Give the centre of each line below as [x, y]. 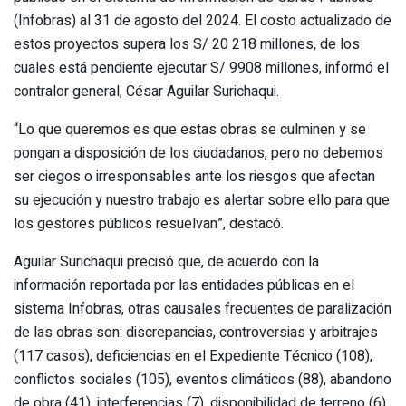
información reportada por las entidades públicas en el [184, 285]
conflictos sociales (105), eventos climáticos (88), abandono [203, 379]
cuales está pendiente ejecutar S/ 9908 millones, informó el [201, 68]
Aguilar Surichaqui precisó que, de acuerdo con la [166, 261]
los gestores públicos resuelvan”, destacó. [149, 223]
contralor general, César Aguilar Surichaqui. [146, 91]
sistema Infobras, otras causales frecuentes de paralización [203, 309]
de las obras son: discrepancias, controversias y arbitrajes [196, 332]
